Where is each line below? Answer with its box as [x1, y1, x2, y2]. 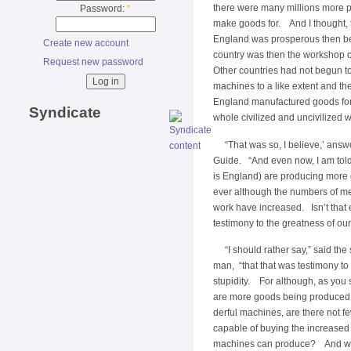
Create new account [43, 38, 128, 49]
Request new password [43, 56, 143, 68]
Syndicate [29, 103, 101, 121]
